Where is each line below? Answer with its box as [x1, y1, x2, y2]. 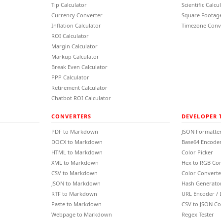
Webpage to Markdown [51, 211, 112, 218]
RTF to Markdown [51, 190, 97, 197]
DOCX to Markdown [51, 138, 103, 146]
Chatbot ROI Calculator [51, 94, 111, 102]
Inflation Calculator [51, 22, 101, 29]
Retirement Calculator [51, 84, 108, 91]
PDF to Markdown [51, 128, 98, 135]
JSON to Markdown [51, 180, 101, 187]
